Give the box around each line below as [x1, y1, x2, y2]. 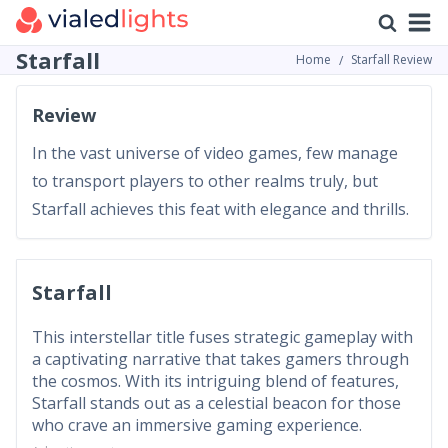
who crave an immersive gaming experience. [32, 414, 362, 436]
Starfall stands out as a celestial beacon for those [32, 392, 401, 414]
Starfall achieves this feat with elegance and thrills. [32, 198, 409, 220]
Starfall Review [351, 51, 432, 68]
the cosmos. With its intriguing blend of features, [32, 370, 399, 392]
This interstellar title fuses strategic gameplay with [32, 326, 413, 348]
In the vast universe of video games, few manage [32, 142, 398, 164]
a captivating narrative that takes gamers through [32, 348, 409, 370]
